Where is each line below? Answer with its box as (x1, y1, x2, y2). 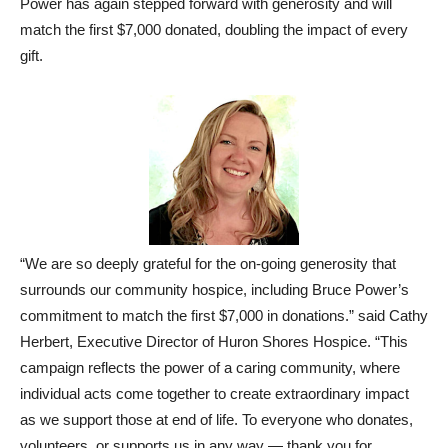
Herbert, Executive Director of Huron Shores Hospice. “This (20, 333, 408, 350)
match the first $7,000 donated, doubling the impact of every (20, 21, 408, 38)
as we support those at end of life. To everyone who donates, (20, 411, 413, 428)
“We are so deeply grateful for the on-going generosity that (20, 255, 396, 272)
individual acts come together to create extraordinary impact (20, 385, 409, 402)
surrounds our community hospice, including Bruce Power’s (20, 281, 409, 298)
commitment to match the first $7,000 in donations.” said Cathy (20, 307, 428, 324)
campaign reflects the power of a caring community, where (20, 359, 400, 376)
